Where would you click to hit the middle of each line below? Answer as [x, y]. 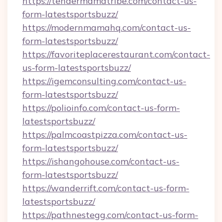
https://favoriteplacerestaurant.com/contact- [116, 54]
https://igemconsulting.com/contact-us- [104, 81]
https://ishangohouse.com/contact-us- [101, 161]
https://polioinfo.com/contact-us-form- [101, 108]
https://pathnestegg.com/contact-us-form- [110, 215]
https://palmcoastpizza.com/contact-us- [105, 135]
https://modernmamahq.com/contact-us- [107, 28]
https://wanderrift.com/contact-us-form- [106, 188]
